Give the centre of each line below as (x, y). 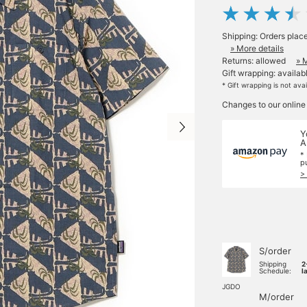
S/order (275, 251)
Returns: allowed (254, 61)
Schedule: (275, 271)
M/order (277, 297)
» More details (257, 48)
